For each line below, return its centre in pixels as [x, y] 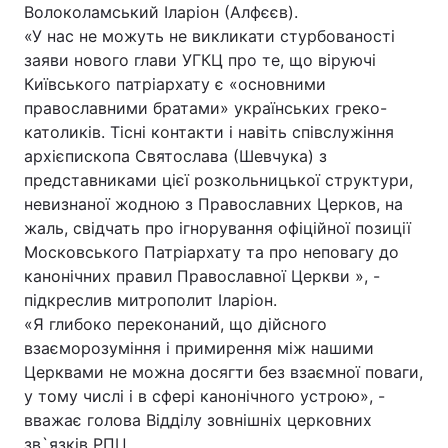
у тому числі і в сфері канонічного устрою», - [204, 396]
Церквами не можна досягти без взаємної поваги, [223, 372]
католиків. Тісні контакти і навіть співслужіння [209, 132]
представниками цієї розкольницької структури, [218, 180]
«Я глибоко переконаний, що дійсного [175, 324]
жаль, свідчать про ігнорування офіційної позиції [217, 228]
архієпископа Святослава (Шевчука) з [175, 156]
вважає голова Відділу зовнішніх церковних [198, 420]
